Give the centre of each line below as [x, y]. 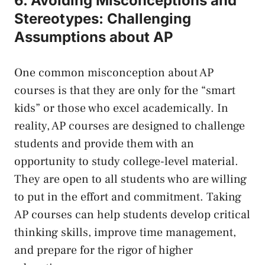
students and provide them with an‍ [104, 144]
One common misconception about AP [114, 73]
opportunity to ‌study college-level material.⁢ [126, 162]
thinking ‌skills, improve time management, [125, 233]
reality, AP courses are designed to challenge [130, 126]
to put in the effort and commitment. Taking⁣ [128, 197]
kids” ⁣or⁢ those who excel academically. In [121, 109]
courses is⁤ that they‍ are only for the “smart [125, 91]
